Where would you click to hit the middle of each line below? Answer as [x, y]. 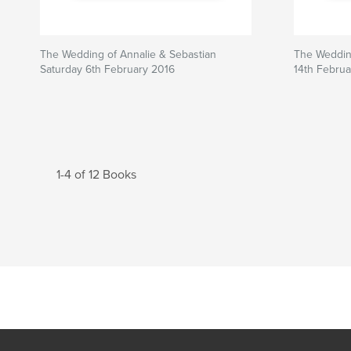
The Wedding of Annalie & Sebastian [128, 54]
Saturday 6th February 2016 [107, 69]
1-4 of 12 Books [96, 175]
